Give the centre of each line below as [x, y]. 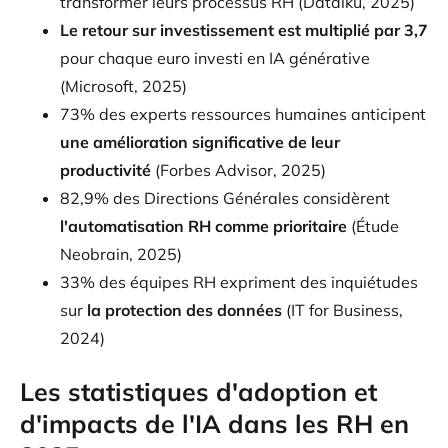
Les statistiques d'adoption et [198, 391]
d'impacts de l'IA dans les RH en [214, 423]
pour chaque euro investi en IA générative [215, 57]
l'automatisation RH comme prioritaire [205, 225]
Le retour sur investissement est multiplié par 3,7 [244, 29]
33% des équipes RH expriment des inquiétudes [239, 281]
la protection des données [184, 309]
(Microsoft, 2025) [123, 85]
